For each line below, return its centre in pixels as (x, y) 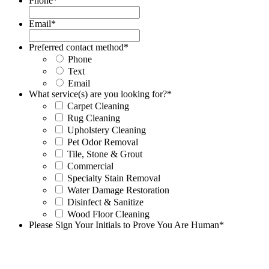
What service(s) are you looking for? (98, 94)
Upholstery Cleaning (107, 130)
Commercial (90, 166)
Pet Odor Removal (103, 142)
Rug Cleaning (94, 118)
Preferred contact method (76, 47)
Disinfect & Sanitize (105, 202)
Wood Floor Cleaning (108, 214)
